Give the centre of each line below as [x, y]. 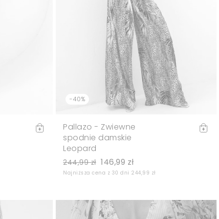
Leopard [80, 149]
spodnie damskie [98, 138]
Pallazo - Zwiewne [99, 127]
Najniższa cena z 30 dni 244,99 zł [109, 173]
